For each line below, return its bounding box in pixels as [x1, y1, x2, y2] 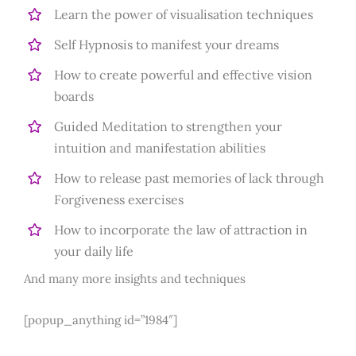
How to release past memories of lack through [54, 169, 325, 186]
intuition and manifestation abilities [54, 139, 266, 156]
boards [54, 87, 95, 104]
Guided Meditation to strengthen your [54, 118, 283, 134]
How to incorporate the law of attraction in [54, 221, 308, 238]
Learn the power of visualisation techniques [54, 6, 314, 22]
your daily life [54, 242, 134, 259]
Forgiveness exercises [54, 191, 184, 207]
